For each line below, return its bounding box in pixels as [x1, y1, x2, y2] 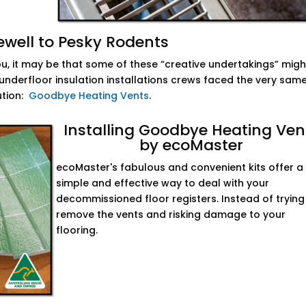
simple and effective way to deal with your [56, 176, 270, 191]
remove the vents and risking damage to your [56, 208, 286, 222]
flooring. [56, 223, 98, 238]
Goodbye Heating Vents [29, 89, 150, 103]
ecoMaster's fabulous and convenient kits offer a [56, 161, 304, 175]
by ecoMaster [139, 135, 244, 156]
